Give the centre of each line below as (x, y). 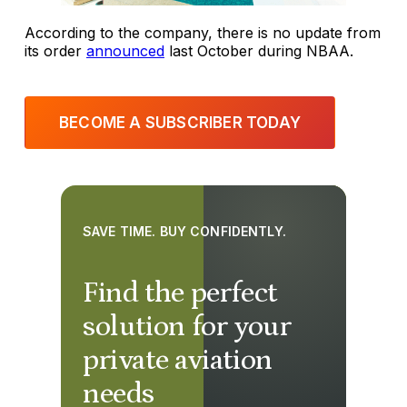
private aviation (178, 361)
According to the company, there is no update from (203, 33)
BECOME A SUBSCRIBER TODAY (180, 122)
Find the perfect (180, 294)
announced (125, 51)
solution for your (187, 328)
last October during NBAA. (259, 51)
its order (55, 51)
